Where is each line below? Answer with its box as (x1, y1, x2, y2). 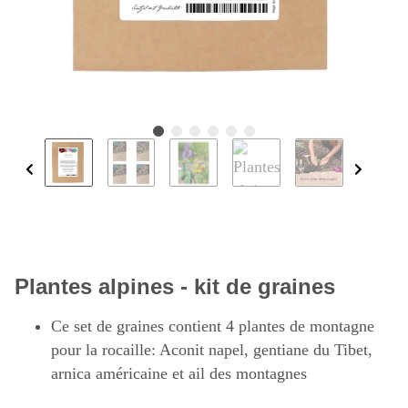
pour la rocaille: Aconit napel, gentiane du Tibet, (51, 341, 372, 360)
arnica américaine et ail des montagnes (51, 364, 307, 383)
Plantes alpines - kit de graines (15, 274, 335, 300)
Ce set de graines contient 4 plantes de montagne (51, 317, 374, 336)
